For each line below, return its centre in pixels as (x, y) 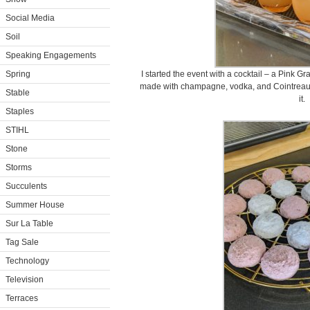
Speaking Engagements (51, 55)
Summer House (35, 205)
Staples (20, 111)
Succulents (26, 186)
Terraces (22, 298)
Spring (18, 74)
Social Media (30, 18)
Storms (19, 167)
